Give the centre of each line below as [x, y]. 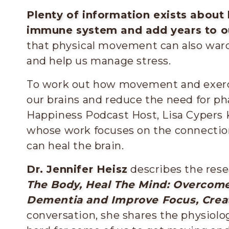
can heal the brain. [75, 146]
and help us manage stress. [99, 61]
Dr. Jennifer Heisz [77, 169]
